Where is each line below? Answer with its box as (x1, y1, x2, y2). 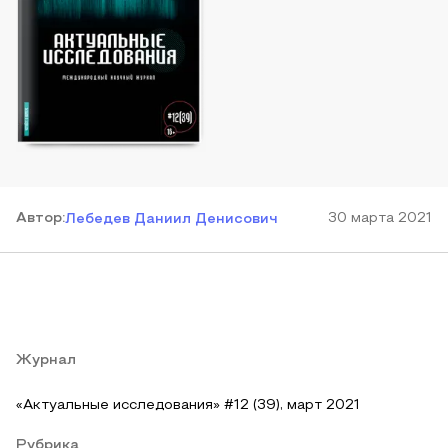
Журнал (16, 354, 76, 367)
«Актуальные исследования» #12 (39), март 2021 (16, 399, 360, 412)
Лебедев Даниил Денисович (65, 213, 278, 226)
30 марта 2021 (328, 212, 432, 225)
